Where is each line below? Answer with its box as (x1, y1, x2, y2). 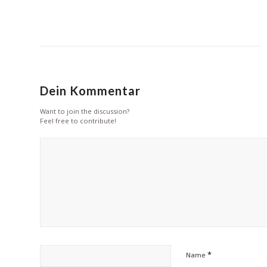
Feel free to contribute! (40, 116, 116, 126)
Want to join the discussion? (40, 107, 129, 116)
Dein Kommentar (40, 83, 141, 98)
